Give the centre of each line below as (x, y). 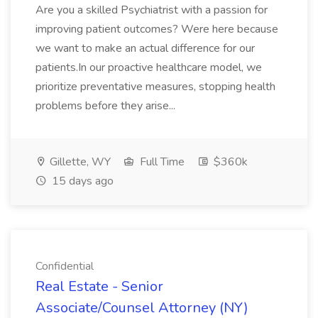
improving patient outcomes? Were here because (157, 29)
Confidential (65, 266)
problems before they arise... (105, 106)
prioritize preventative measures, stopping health (155, 87)
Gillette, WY (79, 162)
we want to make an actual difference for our (145, 48)
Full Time (161, 162)
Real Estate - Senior (99, 286)
